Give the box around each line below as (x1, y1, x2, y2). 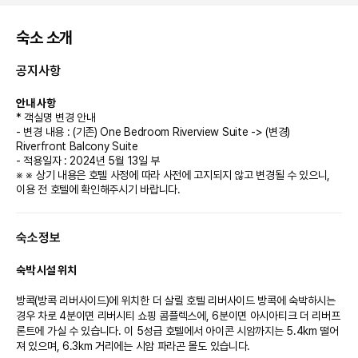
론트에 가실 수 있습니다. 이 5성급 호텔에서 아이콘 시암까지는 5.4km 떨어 (16, 324, 339, 337)
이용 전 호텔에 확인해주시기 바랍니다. (16, 182, 181, 196)
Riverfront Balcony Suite (16, 139, 138, 153)
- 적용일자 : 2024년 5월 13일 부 (16, 153, 161, 167)
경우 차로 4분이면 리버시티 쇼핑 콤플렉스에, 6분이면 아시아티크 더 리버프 (16, 308, 340, 322)
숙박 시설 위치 (16, 263, 77, 276)
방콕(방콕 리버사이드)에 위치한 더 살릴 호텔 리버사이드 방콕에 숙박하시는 (16, 293, 336, 307)
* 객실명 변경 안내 (16, 110, 96, 124)
